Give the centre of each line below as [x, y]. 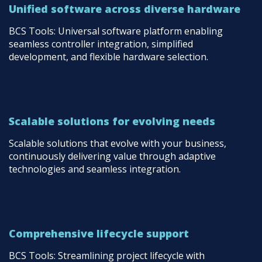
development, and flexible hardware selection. [108, 57]
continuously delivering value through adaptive [112, 156]
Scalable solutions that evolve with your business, [118, 143]
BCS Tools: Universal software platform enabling [116, 31]
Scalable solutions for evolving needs [112, 121]
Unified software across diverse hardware [125, 9]
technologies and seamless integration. [95, 169]
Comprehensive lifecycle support [99, 233]
